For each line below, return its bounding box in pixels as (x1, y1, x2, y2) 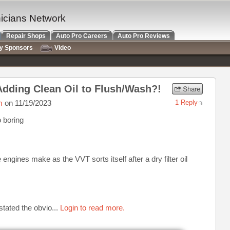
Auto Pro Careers (56, 32, 107, 40)
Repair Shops (6, 32, 46, 40)
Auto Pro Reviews (118, 32, 170, 40)
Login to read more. (60, 203, 125, 212)
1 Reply (175, 99, 198, 106)
